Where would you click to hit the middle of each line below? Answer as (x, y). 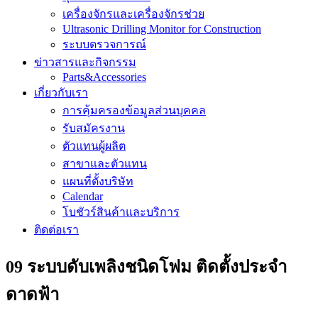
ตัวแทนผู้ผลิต (94, 146)
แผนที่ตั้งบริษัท (98, 181)
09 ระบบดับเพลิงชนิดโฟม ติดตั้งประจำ (146, 267)
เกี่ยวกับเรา (61, 92)
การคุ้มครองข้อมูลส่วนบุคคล (134, 110)
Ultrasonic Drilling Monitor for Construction (162, 28)
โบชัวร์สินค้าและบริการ (121, 212)
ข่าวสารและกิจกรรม (85, 62)
